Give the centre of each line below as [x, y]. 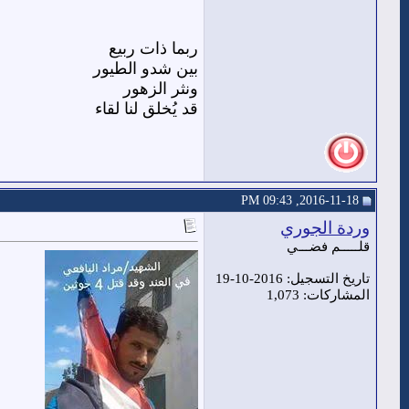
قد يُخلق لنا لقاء [147, 109]
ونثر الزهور [161, 89]
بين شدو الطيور [146, 68]
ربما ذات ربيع [153, 48]
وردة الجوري [325, 228]
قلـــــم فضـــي [328, 246]
